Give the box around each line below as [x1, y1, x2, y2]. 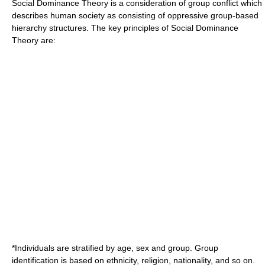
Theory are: [12, 35, 56, 45]
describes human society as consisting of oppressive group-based [12, 11, 258, 20]
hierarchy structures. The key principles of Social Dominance [12, 23, 238, 33]
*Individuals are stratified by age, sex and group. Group [12, 243, 218, 253]
